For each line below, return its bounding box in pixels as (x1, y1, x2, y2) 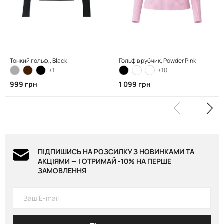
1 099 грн (119, 79, 151, 89)
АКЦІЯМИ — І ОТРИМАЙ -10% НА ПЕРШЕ (38, 156, 171, 166)
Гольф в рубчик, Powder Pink (119, 56, 196, 65)
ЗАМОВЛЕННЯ (38, 166, 86, 176)
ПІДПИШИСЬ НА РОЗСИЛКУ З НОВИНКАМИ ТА (38, 147, 194, 157)
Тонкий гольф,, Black (10, 56, 67, 65)
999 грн (10, 79, 37, 89)
